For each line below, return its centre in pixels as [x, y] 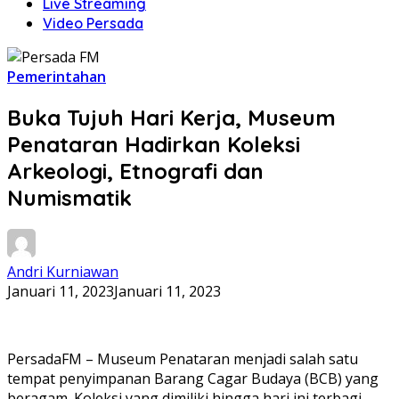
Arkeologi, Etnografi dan [135, 171]
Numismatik [69, 197]
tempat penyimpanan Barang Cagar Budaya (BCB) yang [193, 378]
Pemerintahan [57, 77]
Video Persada [93, 23]
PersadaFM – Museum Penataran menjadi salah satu [183, 358]
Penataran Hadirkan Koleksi [154, 144]
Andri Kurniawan [63, 271]
